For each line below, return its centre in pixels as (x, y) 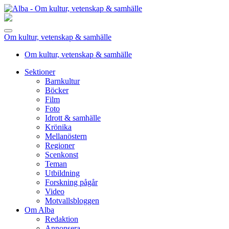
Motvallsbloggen (72, 201)
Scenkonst (62, 155)
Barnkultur (62, 81)
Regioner (60, 145)
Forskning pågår (71, 182)
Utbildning (62, 173)
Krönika (58, 127)
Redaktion (62, 219)
